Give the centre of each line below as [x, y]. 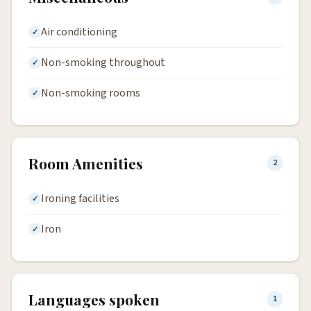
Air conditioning [79, 32]
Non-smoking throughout [103, 62]
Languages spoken [94, 299]
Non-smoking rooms [91, 93]
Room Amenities [86, 163]
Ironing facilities [80, 198]
